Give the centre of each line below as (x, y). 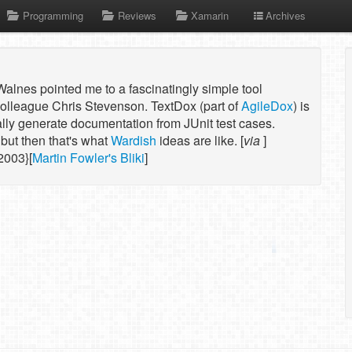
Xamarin (210, 15)
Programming (53, 15)
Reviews (137, 15)
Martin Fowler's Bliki (88, 158)
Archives (285, 15)
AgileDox (267, 106)
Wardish (134, 140)
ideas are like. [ (200, 140)
